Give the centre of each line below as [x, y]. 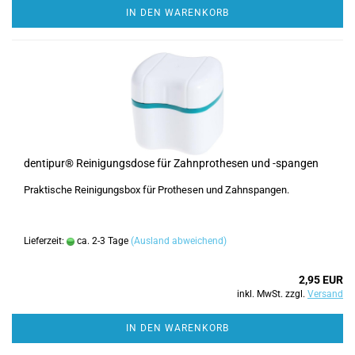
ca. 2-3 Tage [101, 241]
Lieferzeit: [45, 241]
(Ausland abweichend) [179, 241]
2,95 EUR [321, 280]
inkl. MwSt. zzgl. [272, 294]
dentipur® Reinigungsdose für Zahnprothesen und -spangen [171, 163]
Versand [325, 294]
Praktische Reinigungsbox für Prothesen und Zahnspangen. [157, 190]
